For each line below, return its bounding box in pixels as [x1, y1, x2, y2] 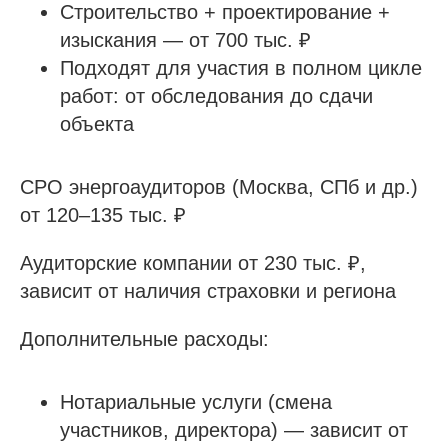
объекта [60, 113, 134, 135]
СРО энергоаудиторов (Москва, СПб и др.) [20, 176, 418, 198]
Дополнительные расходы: [20, 328, 269, 350]
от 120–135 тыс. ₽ [20, 204, 186, 226]
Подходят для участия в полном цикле [60, 57, 422, 79]
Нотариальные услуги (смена [60, 391, 332, 413]
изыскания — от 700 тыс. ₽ [60, 29, 311, 51]
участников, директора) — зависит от [60, 419, 408, 441]
